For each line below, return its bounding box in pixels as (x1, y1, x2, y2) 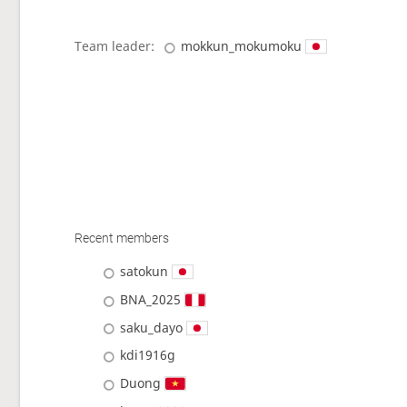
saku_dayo (120, 318, 184, 336)
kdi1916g (120, 346, 176, 364)
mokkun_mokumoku (181, 37, 303, 55)
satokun (120, 263, 169, 281)
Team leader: (74, 37, 158, 55)
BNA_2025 (120, 290, 182, 308)
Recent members (74, 231, 169, 246)
